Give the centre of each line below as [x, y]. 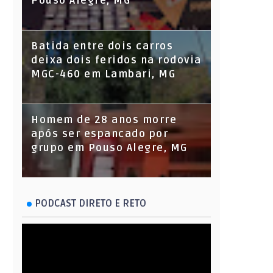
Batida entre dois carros [102, 47]
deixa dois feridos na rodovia [116, 61]
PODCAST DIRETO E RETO [90, 204]
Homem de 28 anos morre [104, 120]
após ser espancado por [100, 134]
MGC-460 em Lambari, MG [103, 75]
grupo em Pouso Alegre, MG [109, 148]
